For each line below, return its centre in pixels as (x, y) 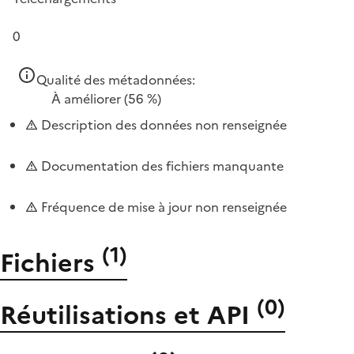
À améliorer (86, 99)
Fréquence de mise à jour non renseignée (162, 207)
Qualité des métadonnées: (116, 80)
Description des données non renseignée (162, 125)
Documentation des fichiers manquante (161, 166)
